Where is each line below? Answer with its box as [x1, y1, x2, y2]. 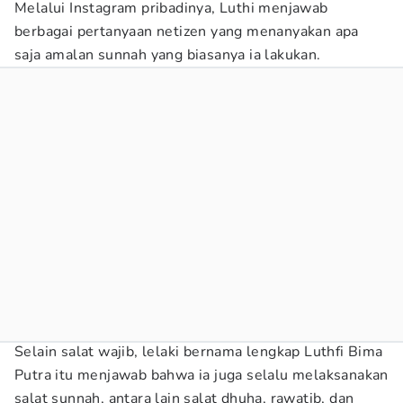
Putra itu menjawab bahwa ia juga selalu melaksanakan [14, 365, 389, 385]
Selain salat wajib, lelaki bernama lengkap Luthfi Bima [14, 342, 383, 362]
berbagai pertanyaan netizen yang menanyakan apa [14, 22, 359, 41]
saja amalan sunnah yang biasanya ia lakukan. [14, 45, 321, 65]
